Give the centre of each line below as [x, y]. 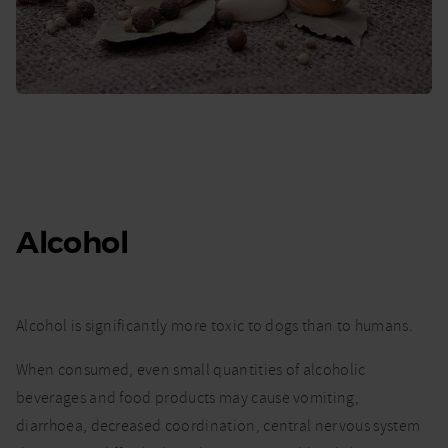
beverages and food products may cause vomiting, [188, 397]
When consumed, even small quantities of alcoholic [191, 369]
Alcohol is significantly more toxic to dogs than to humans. [214, 325]
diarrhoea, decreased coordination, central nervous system [218, 425]
